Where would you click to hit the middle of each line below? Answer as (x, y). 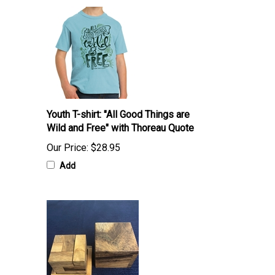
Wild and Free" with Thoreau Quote (120, 128)
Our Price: (68, 148)
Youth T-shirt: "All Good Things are (118, 115)
